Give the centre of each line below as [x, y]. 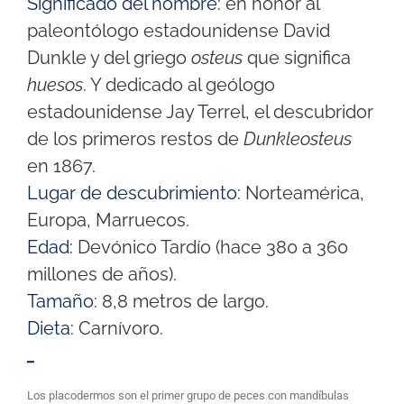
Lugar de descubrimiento [132, 193]
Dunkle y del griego [109, 58]
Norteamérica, [302, 193]
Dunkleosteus [297, 139]
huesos [55, 85]
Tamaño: [62, 302]
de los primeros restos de [135, 139]
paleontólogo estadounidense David [178, 31]
